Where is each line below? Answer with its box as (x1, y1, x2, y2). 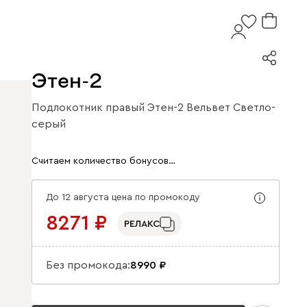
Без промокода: (46, 260, 130, 271)
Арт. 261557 (32, 127, 92, 138)
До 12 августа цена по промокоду (46, 193, 200, 202)
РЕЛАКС (124, 219, 160, 229)
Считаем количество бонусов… (32, 156, 175, 166)
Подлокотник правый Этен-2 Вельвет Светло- (32, 102, 275, 113)
